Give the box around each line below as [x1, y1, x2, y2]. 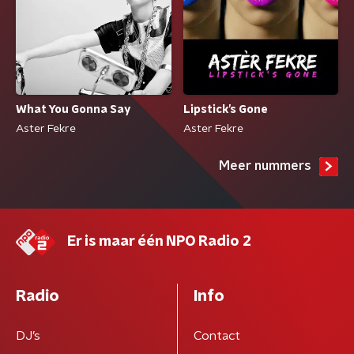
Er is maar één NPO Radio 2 [67, 235, 251, 250]
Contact [193, 330, 240, 343]
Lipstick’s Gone [183, 104, 267, 116]
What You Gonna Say [16, 104, 130, 116]
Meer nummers [219, 160, 311, 173]
